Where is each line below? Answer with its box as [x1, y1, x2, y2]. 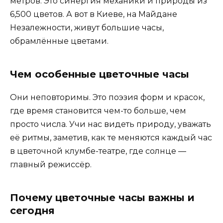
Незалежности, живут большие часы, [10, 23, 164, 33]
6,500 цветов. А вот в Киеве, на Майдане [10, 9, 177, 19]
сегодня [10, 205, 55, 217]
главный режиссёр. [10, 160, 92, 170]
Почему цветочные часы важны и [10, 192, 195, 204]
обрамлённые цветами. [10, 36, 109, 46]
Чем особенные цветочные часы [10, 68, 189, 81]
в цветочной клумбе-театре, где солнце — [10, 146, 186, 156]
